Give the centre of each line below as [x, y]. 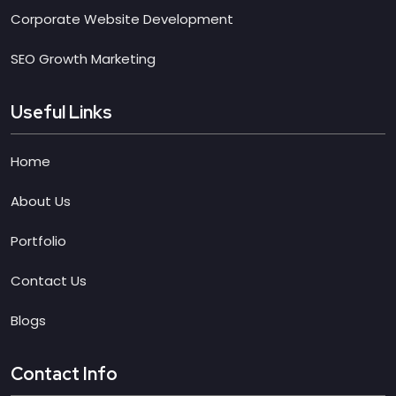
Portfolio [38, 240]
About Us [41, 201]
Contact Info [64, 373]
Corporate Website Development [122, 19]
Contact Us [49, 280]
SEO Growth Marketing [83, 58]
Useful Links [61, 112]
